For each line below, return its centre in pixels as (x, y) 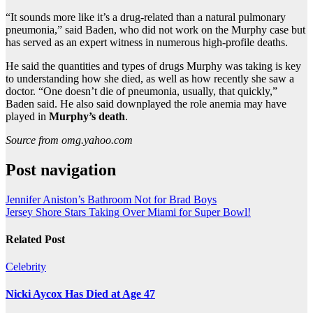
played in (27, 116)
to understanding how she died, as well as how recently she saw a (150, 78)
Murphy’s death (87, 116)
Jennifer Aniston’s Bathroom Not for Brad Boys (111, 199)
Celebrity (26, 267)
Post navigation (61, 169)
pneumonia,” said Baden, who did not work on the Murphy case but (155, 29)
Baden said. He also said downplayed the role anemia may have (146, 103)
